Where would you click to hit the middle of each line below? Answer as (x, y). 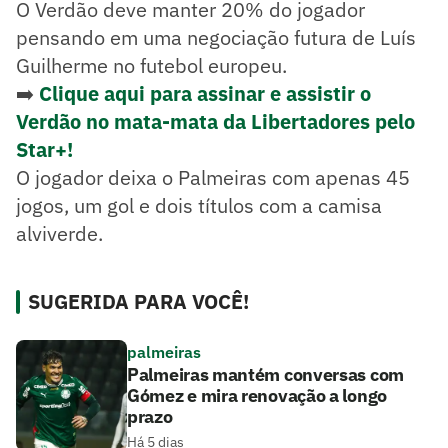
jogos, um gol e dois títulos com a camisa (199, 205)
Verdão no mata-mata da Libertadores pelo (215, 121)
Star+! (44, 149)
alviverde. (59, 233)
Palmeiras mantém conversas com (265, 374)
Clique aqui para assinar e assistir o (202, 93)
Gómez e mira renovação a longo (257, 395)
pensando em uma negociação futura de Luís (216, 37)
